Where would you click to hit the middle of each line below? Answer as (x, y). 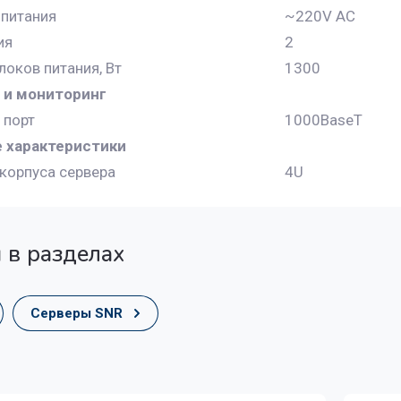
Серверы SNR (77, 313)
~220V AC (320, 16)
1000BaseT (324, 120)
